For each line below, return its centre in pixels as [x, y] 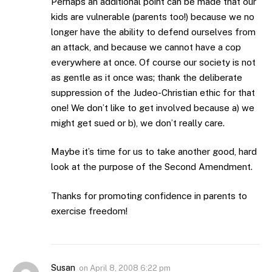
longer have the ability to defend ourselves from [153, 32]
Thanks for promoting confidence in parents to [149, 195]
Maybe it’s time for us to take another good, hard [154, 152]
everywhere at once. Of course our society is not [153, 62]
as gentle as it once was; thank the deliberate [147, 77]
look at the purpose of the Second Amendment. [152, 167]
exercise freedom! [89, 211]
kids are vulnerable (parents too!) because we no [153, 16]
